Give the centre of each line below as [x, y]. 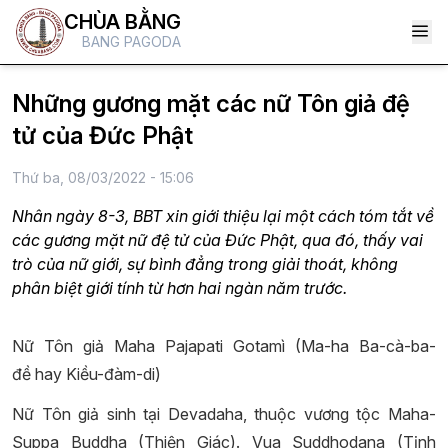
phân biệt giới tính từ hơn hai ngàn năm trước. [179, 288]
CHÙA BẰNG [122, 22]
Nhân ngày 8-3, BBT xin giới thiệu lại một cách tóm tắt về [223, 216]
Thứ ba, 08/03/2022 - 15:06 [103, 177]
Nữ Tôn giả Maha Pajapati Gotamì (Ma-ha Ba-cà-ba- [224, 346]
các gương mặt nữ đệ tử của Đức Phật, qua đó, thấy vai [217, 240]
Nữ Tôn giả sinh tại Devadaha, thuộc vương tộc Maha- [224, 414]
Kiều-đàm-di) [111, 374]
